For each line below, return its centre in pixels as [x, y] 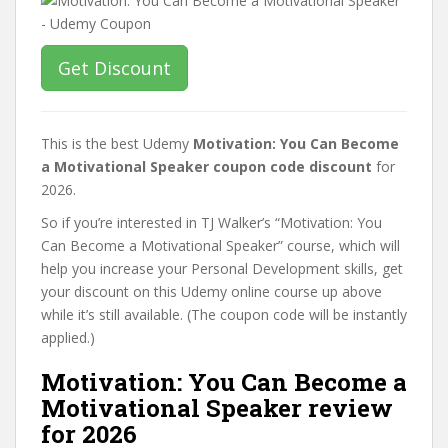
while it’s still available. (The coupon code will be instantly [224, 314]
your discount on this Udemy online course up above [211, 291]
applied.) [68, 337]
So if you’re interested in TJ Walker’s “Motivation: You [211, 222]
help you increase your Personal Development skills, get [222, 268]
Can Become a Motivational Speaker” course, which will [220, 245]
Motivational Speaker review [217, 408]
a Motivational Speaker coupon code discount [206, 166]
